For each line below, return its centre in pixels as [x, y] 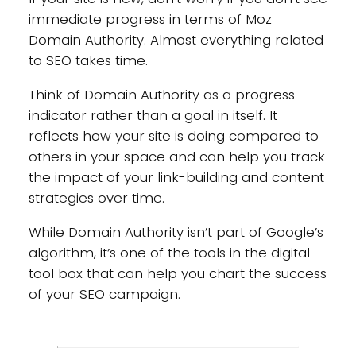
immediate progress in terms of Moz [150, 19]
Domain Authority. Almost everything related [176, 40]
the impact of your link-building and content [176, 177]
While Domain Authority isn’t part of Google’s [176, 232]
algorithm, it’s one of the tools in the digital [169, 252]
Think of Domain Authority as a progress [161, 94]
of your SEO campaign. [104, 294]
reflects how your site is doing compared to [173, 135]
